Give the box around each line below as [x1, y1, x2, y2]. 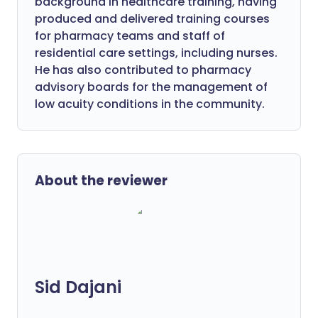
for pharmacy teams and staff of [35, 28, 225, 44]
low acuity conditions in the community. [35, 96, 265, 112]
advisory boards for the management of [35, 79, 268, 95]
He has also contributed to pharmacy [35, 62, 251, 78]
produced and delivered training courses [35, 11, 270, 27]
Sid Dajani [35, 275, 121, 299]
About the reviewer [35, 171, 168, 190]
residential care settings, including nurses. [35, 45, 278, 61]
